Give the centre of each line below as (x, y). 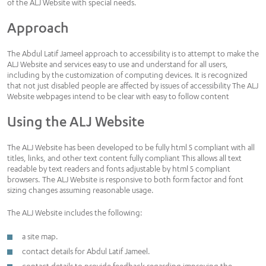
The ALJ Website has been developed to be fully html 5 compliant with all (131, 147)
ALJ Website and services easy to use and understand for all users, (118, 64)
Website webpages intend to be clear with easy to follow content (118, 96)
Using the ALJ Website (76, 121)
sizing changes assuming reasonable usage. (80, 190)
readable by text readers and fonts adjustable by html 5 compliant (119, 169)
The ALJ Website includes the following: (75, 213)
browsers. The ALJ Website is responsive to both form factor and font (125, 179)
